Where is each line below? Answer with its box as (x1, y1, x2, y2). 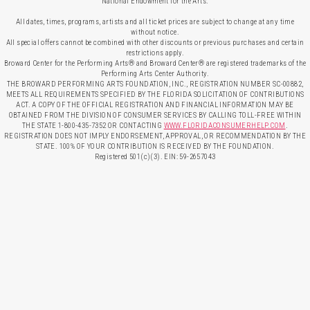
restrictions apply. (125, 48, 185, 57)
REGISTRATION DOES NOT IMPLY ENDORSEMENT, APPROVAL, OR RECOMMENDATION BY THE (4, 131, 306, 140)
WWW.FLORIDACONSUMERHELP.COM (163, 120, 286, 130)
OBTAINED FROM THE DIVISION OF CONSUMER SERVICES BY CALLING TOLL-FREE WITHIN (8, 110, 302, 120)
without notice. (130, 27, 179, 37)
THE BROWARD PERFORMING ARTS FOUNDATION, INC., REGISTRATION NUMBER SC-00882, (6, 79, 304, 89)
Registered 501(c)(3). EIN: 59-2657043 (94, 152, 216, 161)
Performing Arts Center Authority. (100, 69, 210, 78)
